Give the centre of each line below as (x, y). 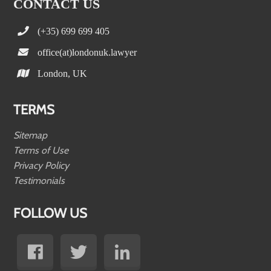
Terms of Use (41, 150)
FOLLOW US (51, 213)
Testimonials (39, 180)
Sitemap (31, 135)
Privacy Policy (41, 165)
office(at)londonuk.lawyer (87, 52)
